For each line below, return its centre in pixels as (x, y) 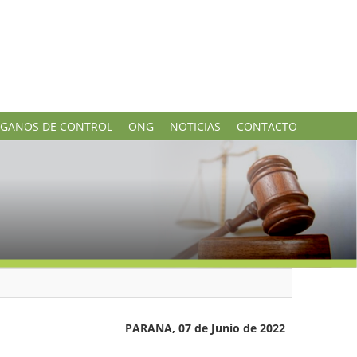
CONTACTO (267, 126)
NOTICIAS (195, 126)
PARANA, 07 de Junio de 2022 (202, 328)
